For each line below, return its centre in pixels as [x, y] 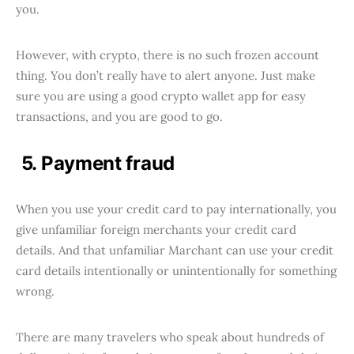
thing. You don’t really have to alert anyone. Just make [166, 75]
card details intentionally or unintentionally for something [176, 270]
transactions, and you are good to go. [119, 116]
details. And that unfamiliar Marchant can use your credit [175, 250]
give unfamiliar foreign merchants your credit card [156, 229]
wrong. [35, 291]
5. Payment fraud [98, 163]
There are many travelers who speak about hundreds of [170, 337]
